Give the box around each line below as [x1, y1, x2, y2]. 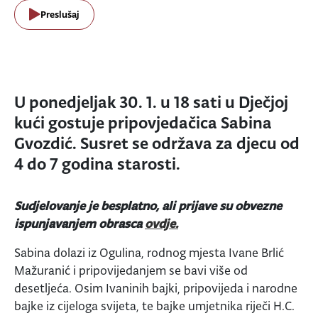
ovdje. [145, 215, 178, 231]
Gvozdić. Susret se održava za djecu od [14, 133, 300, 153]
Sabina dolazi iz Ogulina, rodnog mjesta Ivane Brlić [14, 244, 284, 261]
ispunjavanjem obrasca [14, 215, 145, 231]
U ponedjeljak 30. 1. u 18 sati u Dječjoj [14, 92, 288, 112]
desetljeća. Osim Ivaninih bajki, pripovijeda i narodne [14, 280, 297, 296]
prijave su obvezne [178, 197, 282, 214]
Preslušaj [40, 8, 79, 21]
